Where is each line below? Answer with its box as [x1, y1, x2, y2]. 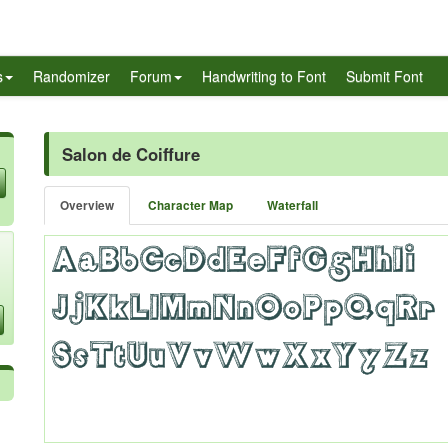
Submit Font [346, 66, 423, 86]
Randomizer [33, 66, 110, 86]
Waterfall [267, 197, 318, 214]
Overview [60, 197, 114, 214]
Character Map [148, 197, 233, 214]
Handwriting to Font [202, 66, 326, 86]
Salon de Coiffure [62, 142, 200, 166]
